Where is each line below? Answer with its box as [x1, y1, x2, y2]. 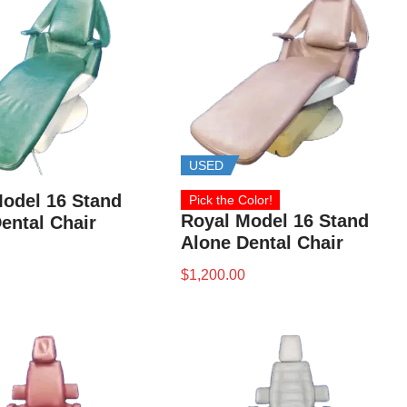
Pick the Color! [188, 193, 273, 208]
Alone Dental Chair [181, 233, 344, 253]
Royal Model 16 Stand [181, 211, 370, 232]
